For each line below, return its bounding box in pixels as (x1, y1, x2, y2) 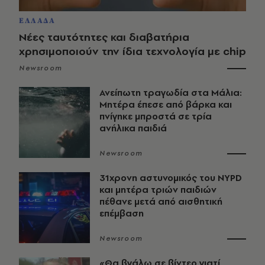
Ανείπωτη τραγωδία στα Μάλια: (99, 86, 242, 99)
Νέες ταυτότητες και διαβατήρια (19, 30, 189, 45)
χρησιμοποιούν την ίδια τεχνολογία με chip (19, 44, 246, 59)
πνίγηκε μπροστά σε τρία (99, 110, 212, 123)
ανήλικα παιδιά (99, 122, 167, 135)
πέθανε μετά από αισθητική (99, 195, 222, 208)
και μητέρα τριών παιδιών (99, 183, 216, 196)
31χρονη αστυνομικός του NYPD (99, 172, 242, 185)
